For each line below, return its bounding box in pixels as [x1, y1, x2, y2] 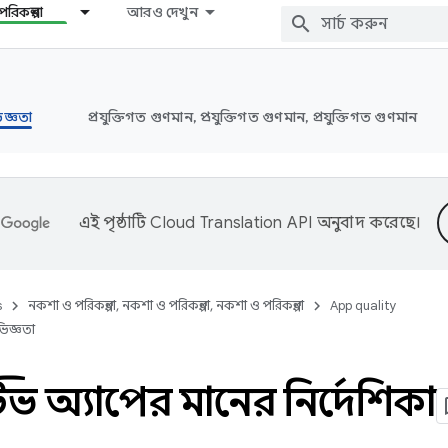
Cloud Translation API [150, 213, 313, 233]
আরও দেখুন [127, 3, 198, 21]
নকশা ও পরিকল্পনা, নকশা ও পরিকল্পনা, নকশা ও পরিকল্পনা [28, 297, 304, 314]
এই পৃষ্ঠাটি [78, 213, 151, 233]
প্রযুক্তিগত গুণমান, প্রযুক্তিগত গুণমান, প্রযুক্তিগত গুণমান [88, 108, 418, 126]
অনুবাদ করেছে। [312, 213, 422, 233]
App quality [330, 297, 397, 314]
